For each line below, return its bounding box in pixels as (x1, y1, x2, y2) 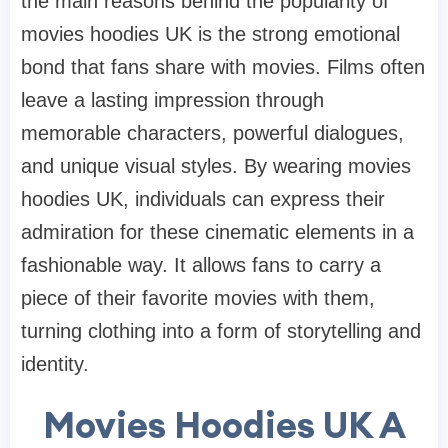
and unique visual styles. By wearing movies (21, 154, 411, 177)
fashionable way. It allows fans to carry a (21, 253, 381, 276)
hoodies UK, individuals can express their (21, 187, 385, 210)
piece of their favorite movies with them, (21, 286, 375, 309)
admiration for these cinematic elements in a (21, 220, 414, 243)
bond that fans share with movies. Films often (21, 55, 425, 78)
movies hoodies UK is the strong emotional (21, 22, 400, 45)
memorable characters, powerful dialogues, (21, 121, 404, 144)
